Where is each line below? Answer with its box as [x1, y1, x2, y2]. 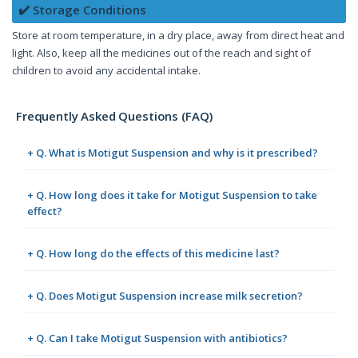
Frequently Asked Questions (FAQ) [16, 108, 213, 125]
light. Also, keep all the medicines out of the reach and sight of [12, 46, 311, 61]
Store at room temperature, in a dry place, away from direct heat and [12, 28, 344, 43]
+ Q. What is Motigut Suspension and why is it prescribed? [27, 145, 318, 161]
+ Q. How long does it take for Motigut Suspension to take [27, 188, 317, 203]
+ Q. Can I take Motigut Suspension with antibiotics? [27, 331, 288, 346]
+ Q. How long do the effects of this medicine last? [27, 246, 280, 261]
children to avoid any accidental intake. [12, 63, 201, 78]
